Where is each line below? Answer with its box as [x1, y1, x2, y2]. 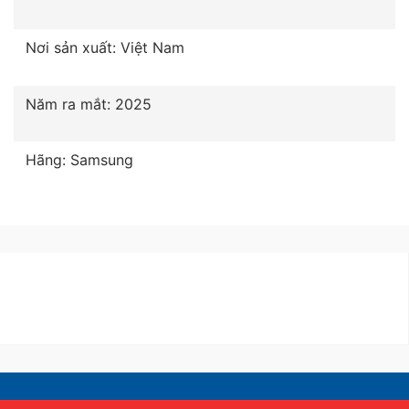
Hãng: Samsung [26, 151, 133, 170]
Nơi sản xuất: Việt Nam [26, 37, 184, 57]
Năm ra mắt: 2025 [26, 94, 152, 113]
